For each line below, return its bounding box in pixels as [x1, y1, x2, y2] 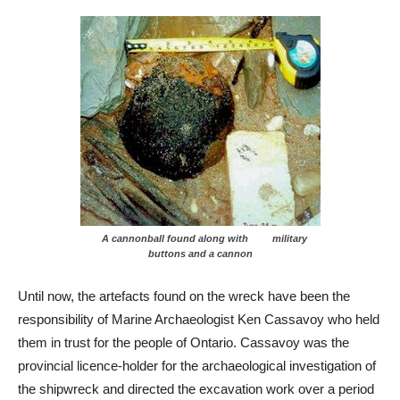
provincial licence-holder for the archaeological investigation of [18, 358, 376, 374]
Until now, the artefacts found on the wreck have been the [18, 288, 350, 304]
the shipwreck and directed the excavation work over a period [18, 381, 374, 397]
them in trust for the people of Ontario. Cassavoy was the [18, 335, 349, 351]
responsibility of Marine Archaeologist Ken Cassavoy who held [18, 312, 379, 328]
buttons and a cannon [147, 248, 253, 260]
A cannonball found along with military [93, 233, 307, 245]
